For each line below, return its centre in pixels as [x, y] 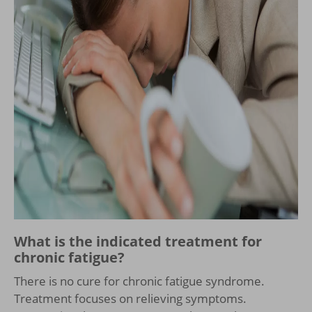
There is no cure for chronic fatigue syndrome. [139, 281]
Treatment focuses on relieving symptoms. [130, 298]
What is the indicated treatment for [138, 241]
